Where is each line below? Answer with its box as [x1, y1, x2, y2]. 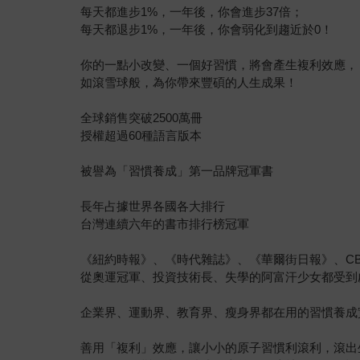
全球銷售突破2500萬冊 [80, 110, 203, 125]
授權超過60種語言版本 [80, 128, 202, 142]
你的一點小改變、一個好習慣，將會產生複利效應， [80, 57, 358, 72]
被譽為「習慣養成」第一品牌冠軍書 [80, 163, 274, 178]
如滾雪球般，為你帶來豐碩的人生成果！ [80, 75, 298, 89]
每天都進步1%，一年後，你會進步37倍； [80, 4, 304, 18]
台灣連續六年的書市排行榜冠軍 [80, 216, 250, 231]
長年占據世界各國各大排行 [80, 198, 226, 213]
